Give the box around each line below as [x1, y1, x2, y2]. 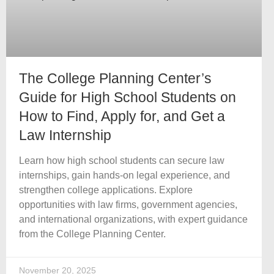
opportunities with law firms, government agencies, [19, 199, 237, 210]
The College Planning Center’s [19, 71, 212, 87]
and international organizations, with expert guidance [19, 214, 248, 225]
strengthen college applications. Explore [19, 185, 193, 196]
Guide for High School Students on [19, 90, 236, 106]
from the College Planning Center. [19, 229, 166, 240]
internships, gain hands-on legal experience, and [19, 170, 230, 181]
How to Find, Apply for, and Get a [19, 109, 225, 125]
